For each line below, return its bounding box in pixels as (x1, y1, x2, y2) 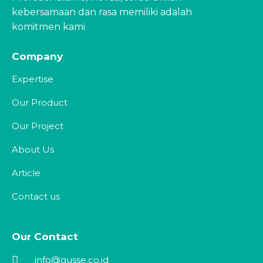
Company (12, 50, 63, 63)
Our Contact (12, 231, 78, 243)
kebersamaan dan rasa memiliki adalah (12, 6, 192, 18)
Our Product (12, 97, 68, 109)
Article (12, 167, 41, 179)
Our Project (12, 120, 63, 132)
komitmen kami (12, 21, 85, 33)
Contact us (12, 191, 60, 203)
